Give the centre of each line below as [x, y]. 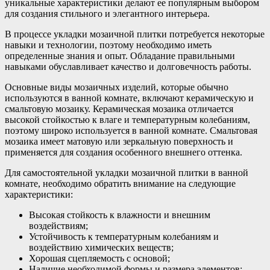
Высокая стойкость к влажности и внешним [120, 215]
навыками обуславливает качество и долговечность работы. [128, 67]
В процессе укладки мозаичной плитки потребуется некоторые [135, 34]
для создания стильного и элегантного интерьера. [107, 14]
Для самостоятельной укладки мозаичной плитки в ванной [127, 173]
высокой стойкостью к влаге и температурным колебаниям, [127, 120]
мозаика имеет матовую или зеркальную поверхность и [119, 142]
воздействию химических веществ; [101, 248]
